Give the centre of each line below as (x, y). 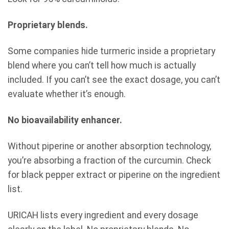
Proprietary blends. (48, 25)
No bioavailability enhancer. (65, 120)
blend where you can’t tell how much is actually (102, 66)
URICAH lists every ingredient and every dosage (103, 215)
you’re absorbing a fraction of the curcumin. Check (109, 160)
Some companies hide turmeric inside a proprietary (111, 51)
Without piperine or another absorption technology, (109, 146)
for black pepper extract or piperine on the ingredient (114, 175)
